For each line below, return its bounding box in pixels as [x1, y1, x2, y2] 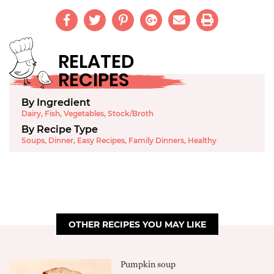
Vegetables [64, 108, 104, 118]
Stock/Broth [108, 108, 154, 118]
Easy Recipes [77, 135, 125, 145]
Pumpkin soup [120, 259, 176, 269]
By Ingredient [21, 96, 91, 108]
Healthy [188, 135, 217, 145]
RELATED [58, 48, 135, 75]
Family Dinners [128, 135, 184, 145]
